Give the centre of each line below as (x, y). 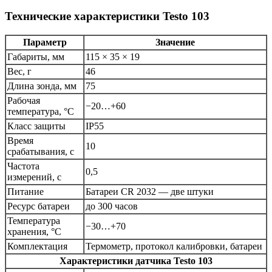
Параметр (45, 42)
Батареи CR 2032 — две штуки (150, 192)
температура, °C (41, 112)
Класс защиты (36, 126)
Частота (23, 166)
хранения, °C (34, 232)
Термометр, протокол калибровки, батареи (174, 246)
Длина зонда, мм (42, 86)
